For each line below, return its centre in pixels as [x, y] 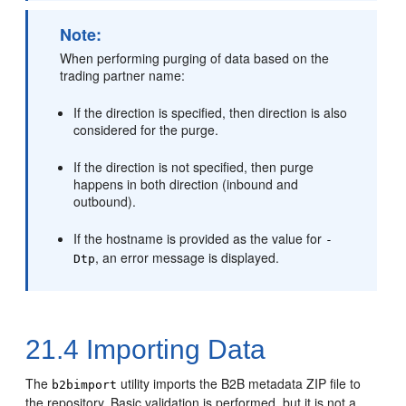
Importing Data [173, 349]
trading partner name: [123, 75]
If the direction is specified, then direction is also [211, 112]
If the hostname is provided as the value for [200, 238]
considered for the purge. [146, 130]
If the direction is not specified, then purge [194, 167]
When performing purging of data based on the [195, 58]
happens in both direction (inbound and [186, 184]
